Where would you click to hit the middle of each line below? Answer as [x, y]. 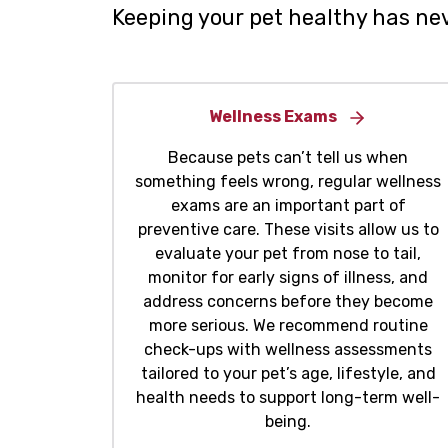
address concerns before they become [288, 302]
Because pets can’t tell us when [288, 158]
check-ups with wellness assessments [288, 350]
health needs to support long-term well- [288, 398]
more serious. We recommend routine [288, 326]
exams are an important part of [288, 206]
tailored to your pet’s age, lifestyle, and [288, 374]
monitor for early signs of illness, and [288, 278]
